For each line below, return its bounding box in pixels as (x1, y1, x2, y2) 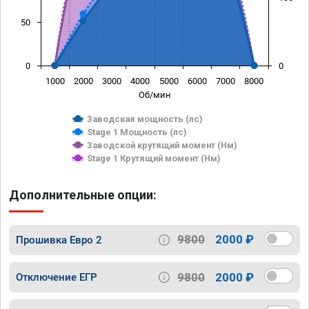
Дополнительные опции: (9, 187, 157, 202)
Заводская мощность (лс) (87, 113, 203, 124)
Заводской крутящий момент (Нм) (87, 139, 237, 150)
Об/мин (138, 89, 171, 100)
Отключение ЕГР (16, 271, 97, 284)
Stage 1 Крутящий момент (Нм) (87, 152, 221, 163)
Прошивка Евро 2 (16, 233, 102, 246)
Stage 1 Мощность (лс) (87, 126, 187, 137)
